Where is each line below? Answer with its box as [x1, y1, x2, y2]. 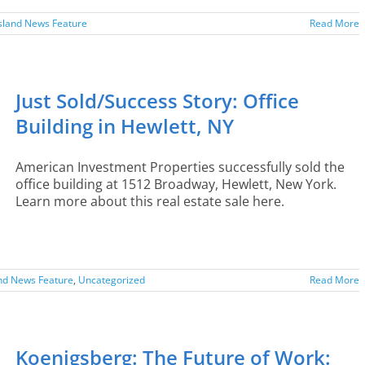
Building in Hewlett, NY [15, 112, 234, 139]
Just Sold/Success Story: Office [15, 87, 299, 114]
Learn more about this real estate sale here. [15, 192, 284, 210]
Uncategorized [78, 273, 145, 287]
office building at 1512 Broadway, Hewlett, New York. [15, 175, 336, 193]
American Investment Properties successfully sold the [15, 158, 345, 176]
